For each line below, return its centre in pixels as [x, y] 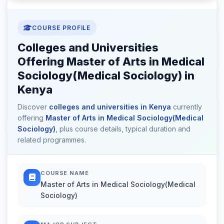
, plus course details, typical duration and [123, 128]
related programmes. [52, 139]
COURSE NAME [65, 173]
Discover [33, 106]
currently [186, 106]
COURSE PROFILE [61, 27]
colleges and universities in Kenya [110, 106]
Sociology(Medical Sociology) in [106, 75]
